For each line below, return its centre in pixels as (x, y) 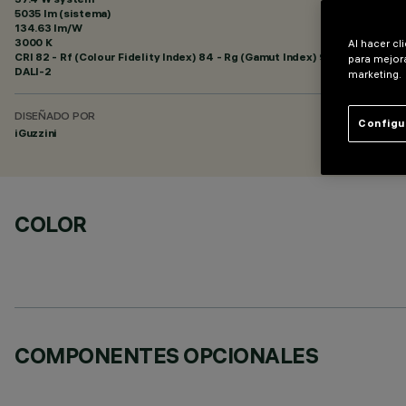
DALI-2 (33, 71)
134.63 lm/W (48, 28)
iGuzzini (36, 133)
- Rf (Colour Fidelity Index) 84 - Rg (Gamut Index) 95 (191, 57)
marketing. (375, 74)
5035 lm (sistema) (63, 13)
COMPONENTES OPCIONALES (167, 355)
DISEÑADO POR (55, 117)
